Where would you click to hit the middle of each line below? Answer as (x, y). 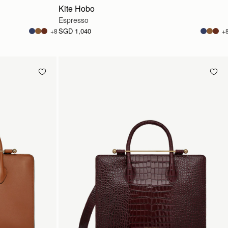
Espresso (74, 20)
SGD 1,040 (75, 31)
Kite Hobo (77, 8)
